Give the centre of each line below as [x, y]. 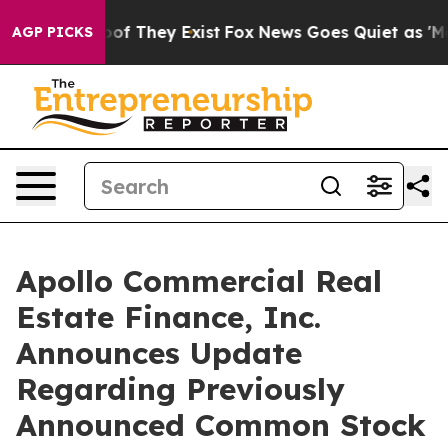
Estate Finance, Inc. [168, 317]
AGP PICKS [52, 32]
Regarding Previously [180, 389]
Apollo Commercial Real [199, 281]
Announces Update [159, 353]
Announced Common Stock [221, 425]
